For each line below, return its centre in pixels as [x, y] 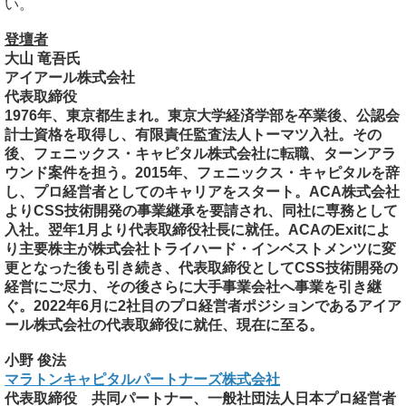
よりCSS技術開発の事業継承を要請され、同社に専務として [201, 211]
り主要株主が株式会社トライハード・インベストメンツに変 [200, 249]
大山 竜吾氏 [43, 58]
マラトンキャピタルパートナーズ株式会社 [142, 379]
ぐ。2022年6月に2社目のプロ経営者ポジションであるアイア [203, 306]
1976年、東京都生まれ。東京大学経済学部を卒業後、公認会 [202, 116]
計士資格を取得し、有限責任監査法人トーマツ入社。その [193, 135]
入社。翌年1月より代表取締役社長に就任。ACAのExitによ [198, 230]
